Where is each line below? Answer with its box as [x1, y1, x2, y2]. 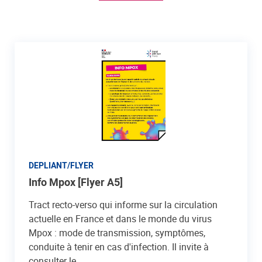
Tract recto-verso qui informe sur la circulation [29, 198, 218, 211]
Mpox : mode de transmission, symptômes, [29, 226, 205, 239]
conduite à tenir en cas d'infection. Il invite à [29, 240, 209, 253]
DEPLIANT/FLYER [29, 160, 94, 171]
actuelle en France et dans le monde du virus [29, 212, 212, 225]
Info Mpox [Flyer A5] [29, 175, 123, 189]
